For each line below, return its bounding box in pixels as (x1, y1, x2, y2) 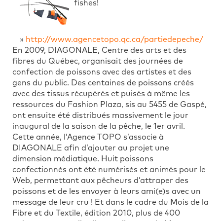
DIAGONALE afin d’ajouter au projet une (12, 144, 169, 152)
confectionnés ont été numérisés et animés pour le (12, 165, 206, 174)
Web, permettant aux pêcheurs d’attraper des (12, 176, 188, 184)
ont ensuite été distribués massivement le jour (12, 111, 188, 119)
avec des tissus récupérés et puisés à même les (12, 89, 190, 98)
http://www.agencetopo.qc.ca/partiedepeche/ (26, 35, 203, 43)
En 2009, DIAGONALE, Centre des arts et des (12, 46, 186, 54)
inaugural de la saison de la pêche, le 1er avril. (12, 122, 185, 130)
